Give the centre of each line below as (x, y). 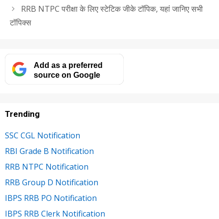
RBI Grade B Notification (49, 151)
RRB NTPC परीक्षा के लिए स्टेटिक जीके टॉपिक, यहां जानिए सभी (112, 9)
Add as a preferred (68, 65)
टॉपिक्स (21, 23)
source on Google (67, 75)
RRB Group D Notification (52, 183)
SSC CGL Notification (43, 136)
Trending (22, 114)
